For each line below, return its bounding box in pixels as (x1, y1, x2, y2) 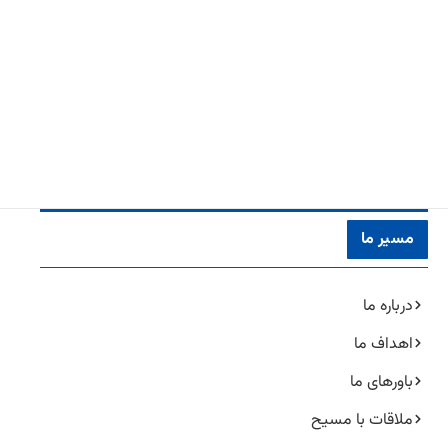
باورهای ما (350, 369, 413, 395)
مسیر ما (360, 226, 414, 252)
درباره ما (363, 293, 413, 319)
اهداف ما (354, 331, 413, 357)
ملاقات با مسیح (311, 407, 413, 433)
